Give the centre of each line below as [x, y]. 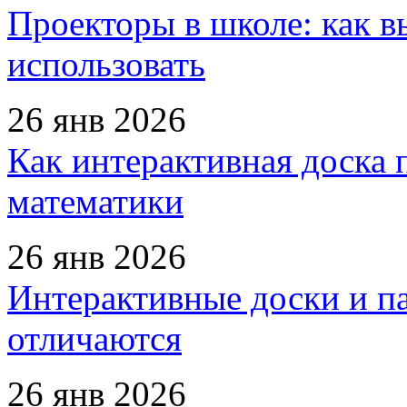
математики [95, 201]
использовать [106, 64]
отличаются [94, 338]
